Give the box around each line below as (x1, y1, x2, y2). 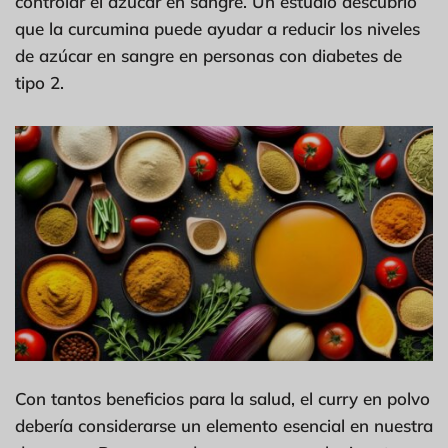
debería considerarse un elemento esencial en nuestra (15, 414, 433, 436)
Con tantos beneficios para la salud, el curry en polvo (15, 387, 430, 409)
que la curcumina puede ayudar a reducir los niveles (15, 17, 420, 39)
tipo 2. (15, 71, 64, 93)
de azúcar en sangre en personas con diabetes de (15, 44, 402, 66)
